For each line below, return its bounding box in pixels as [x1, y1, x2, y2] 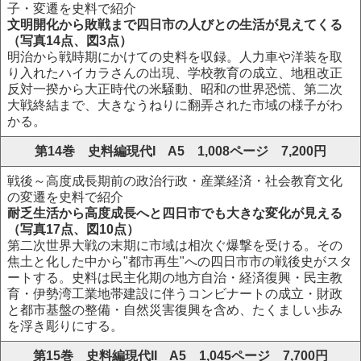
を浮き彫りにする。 [7, 319, 123, 333]
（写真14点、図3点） [7, 34, 132, 48]
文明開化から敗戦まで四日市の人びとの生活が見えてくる [7, 18, 342, 31]
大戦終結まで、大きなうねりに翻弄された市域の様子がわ [7, 98, 342, 112]
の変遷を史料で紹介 [7, 190, 123, 204]
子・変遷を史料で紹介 [7, 2, 136, 15]
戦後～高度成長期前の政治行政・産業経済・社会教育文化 [7, 174, 342, 188]
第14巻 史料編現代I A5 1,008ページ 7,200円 [35, 144, 326, 158]
